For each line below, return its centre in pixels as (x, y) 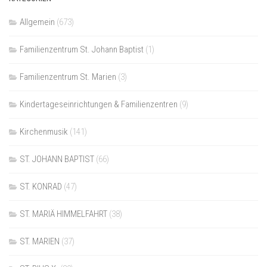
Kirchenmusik (44, 131)
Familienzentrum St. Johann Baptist (82, 49)
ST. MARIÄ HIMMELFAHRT (63, 214)
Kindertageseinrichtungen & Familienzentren (99, 104)
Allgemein (37, 22)
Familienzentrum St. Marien (68, 77)
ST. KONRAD (41, 186)
